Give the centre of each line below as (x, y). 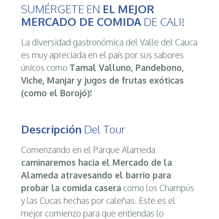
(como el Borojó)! (56, 93)
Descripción (51, 129)
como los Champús (157, 187)
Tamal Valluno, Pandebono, (126, 67)
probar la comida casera (71, 187)
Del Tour (103, 129)
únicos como (45, 67)
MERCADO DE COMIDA (81, 21)
